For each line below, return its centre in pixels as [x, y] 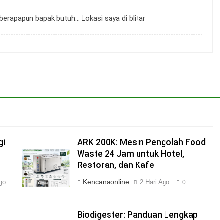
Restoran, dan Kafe [115, 165]
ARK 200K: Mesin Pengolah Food [141, 142]
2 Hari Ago [154, 182]
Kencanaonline [106, 181]
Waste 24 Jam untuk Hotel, [130, 153]
